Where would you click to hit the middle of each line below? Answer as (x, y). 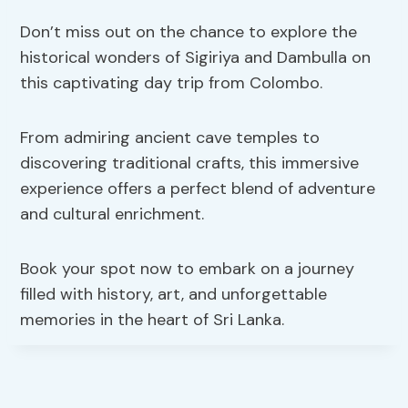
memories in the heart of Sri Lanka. (153, 319)
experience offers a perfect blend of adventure (198, 188)
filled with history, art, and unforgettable (174, 294)
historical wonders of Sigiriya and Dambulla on (196, 57)
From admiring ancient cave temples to (170, 137)
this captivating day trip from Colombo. (172, 82)
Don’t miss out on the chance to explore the (189, 31)
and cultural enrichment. (112, 214)
